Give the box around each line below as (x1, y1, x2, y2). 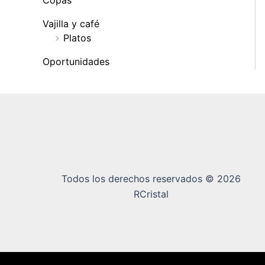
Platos (63, 32, 91, 44)
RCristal (133, 188, 169, 201)
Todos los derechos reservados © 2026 (61, 173, 241, 185)
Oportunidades (43, 56, 109, 68)
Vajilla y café (43, 18, 99, 30)
